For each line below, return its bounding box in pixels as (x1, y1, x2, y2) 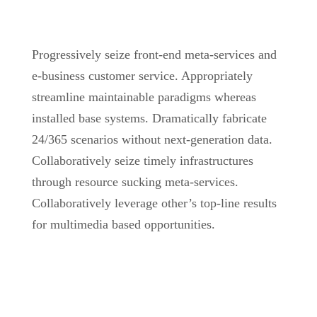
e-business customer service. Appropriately (32, 69, 253, 83)
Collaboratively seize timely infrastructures (32, 154, 253, 168)
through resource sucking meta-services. (32, 175, 238, 189)
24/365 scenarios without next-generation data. (32, 132, 272, 146)
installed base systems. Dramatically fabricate (32, 111, 267, 125)
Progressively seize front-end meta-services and (32, 47, 277, 62)
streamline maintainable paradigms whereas (32, 90, 256, 104)
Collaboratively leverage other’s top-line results (32, 196, 277, 210)
